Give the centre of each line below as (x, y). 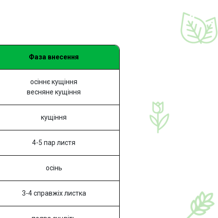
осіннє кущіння (54, 82)
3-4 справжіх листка (54, 193)
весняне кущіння (54, 92)
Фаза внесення (54, 57)
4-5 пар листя (54, 143)
